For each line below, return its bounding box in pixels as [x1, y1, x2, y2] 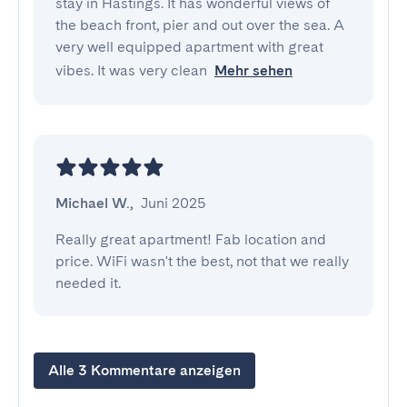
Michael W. [55, 194, 130, 212]
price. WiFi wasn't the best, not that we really [55, 253, 349, 270]
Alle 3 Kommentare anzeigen [48, 362, 241, 379]
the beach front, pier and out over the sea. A [55, 16, 344, 34]
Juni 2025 [141, 194, 206, 212]
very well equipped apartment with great [55, 38, 323, 55]
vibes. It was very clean [55, 62, 207, 79]
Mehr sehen [214, 62, 293, 79]
